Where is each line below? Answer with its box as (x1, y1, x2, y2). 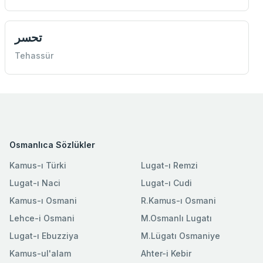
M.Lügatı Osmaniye (141, 230, 220, 241)
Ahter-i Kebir (141, 248, 191, 258)
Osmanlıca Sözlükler (9, 139, 95, 150)
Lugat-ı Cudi (141, 177, 192, 188)
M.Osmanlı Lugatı (141, 213, 212, 223)
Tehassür (15, 50, 53, 60)
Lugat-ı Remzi (141, 160, 198, 170)
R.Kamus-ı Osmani (141, 195, 216, 205)
